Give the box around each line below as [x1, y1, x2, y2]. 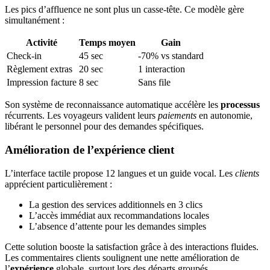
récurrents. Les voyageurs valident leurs [5, 110, 158, 121]
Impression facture [7, 77, 77, 88]
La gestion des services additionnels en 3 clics [29, 199, 202, 210]
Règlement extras [7, 64, 72, 75]
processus [221, 99, 260, 110]
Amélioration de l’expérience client [5, 143, 174, 156]
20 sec [79, 64, 103, 75]
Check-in [7, 51, 42, 61]
